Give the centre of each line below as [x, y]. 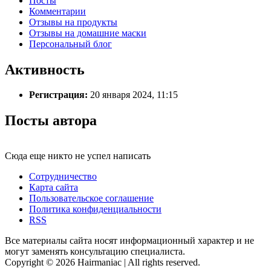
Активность [45, 69]
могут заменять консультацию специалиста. [95, 252]
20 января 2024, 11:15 [133, 95]
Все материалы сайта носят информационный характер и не [129, 241]
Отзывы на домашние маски [88, 33]
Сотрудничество [63, 177]
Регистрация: [58, 95]
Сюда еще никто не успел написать [78, 156]
